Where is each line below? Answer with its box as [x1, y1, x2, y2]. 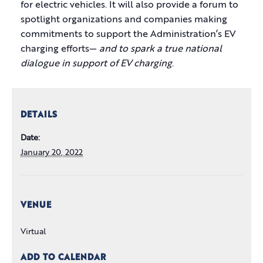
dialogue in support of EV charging [21, 59, 172, 69]
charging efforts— [21, 45, 99, 54]
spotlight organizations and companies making [21, 15, 227, 25]
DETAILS [21, 111, 58, 119]
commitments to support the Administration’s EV [21, 30, 236, 39]
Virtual [21, 228, 46, 236]
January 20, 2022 [21, 149, 83, 157]
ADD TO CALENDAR [21, 254, 106, 262]
